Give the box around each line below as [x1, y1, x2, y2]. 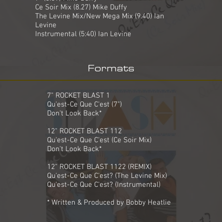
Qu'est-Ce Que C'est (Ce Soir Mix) [47, 136, 152, 145]
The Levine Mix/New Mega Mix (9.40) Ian [35, 12, 164, 21]
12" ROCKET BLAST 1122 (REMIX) [47, 163, 152, 171]
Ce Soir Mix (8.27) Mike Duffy [35, 3, 127, 12]
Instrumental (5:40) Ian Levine [35, 30, 131, 39]
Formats [87, 63, 134, 73]
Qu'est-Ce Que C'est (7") [47, 100, 122, 109]
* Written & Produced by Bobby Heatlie [47, 198, 171, 207]
